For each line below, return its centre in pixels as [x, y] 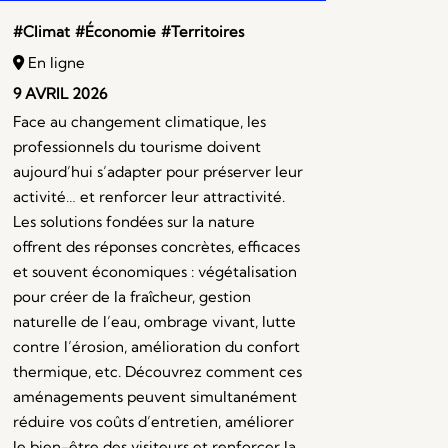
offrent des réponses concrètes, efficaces [156, 247]
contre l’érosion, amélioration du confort [156, 347]
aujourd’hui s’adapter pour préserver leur [157, 172]
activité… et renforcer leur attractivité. [148, 197]
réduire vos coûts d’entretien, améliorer [153, 422]
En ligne [54, 63]
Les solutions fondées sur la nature [133, 222]
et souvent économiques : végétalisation [154, 272]
